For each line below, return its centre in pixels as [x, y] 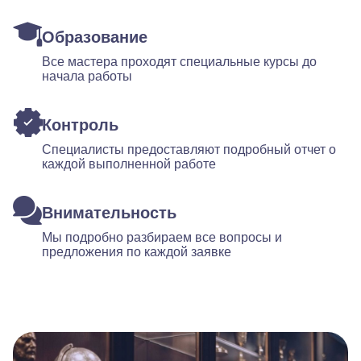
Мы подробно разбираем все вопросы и [162, 237]
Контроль [80, 125]
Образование [95, 37]
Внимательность [109, 213]
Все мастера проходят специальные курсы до [179, 62]
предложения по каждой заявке [137, 252]
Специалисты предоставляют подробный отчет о [189, 149]
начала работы [87, 76]
